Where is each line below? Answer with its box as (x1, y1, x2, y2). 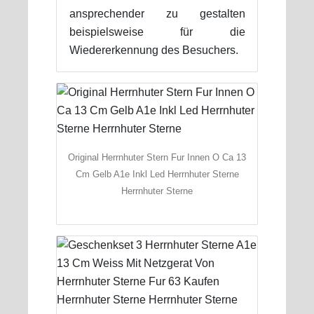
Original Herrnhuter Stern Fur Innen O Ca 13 (68, 151, 246, 163)
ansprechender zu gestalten (69, 7, 245, 20)
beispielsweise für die (69, 25, 245, 38)
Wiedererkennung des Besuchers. (69, 43, 238, 56)
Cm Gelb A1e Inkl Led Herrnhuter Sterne (75, 168, 239, 179)
